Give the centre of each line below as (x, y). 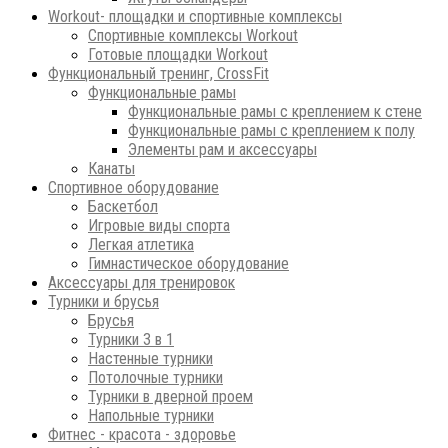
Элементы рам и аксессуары (222, 149)
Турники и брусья (103, 301)
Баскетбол (123, 206)
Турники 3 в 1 (131, 339)
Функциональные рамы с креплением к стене (275, 111)
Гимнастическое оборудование (188, 263)
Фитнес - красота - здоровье (142, 434)
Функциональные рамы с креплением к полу (271, 130)
